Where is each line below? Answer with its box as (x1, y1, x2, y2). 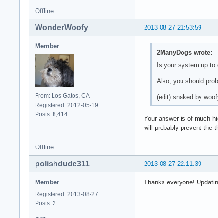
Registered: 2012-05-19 (35, 101, 98, 109)
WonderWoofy (35, 23, 88, 32)
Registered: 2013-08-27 (35, 191, 98, 198)
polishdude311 (35, 160, 90, 168)
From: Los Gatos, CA (35, 92, 90, 99)
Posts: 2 (35, 200, 56, 207)
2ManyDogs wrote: (156, 49, 212, 56)
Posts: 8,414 (35, 110, 68, 118)
